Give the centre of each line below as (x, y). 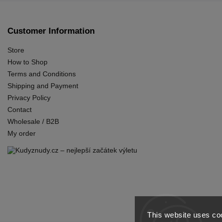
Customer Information (51, 31)
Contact (20, 109)
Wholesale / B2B (33, 121)
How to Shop (28, 62)
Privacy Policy (29, 97)
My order (22, 133)
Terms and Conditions (42, 74)
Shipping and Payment (43, 85)
